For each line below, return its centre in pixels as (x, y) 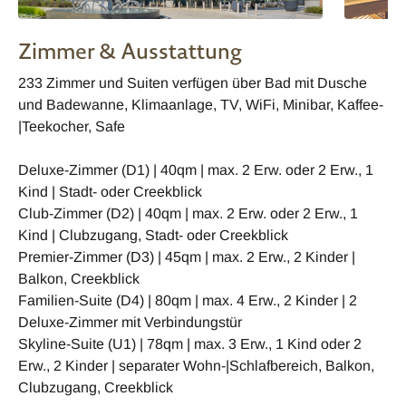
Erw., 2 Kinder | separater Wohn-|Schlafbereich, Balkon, (196, 366)
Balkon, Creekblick (79, 279)
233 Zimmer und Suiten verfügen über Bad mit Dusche (193, 83)
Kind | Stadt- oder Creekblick (110, 192)
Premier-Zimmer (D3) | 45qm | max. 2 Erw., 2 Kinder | (187, 257)
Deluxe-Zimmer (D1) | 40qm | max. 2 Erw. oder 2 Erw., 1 (196, 170)
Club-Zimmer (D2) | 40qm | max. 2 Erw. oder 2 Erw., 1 (188, 214)
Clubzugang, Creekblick (96, 388)
